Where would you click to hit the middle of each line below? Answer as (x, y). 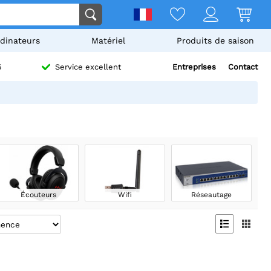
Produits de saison (215, 41)
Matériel (108, 41)
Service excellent (88, 67)
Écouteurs (38, 194)
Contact (243, 67)
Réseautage (211, 194)
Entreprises (194, 67)
